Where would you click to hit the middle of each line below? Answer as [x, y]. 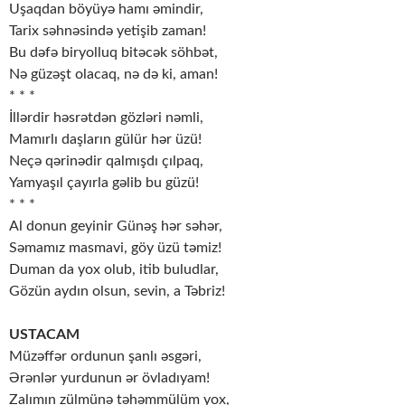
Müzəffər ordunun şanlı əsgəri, [105, 357]
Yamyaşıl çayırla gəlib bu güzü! [104, 183]
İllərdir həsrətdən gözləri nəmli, [106, 118]
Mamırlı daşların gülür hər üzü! [105, 140]
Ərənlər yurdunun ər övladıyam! [109, 378]
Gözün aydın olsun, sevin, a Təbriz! [117, 292]
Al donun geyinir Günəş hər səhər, [116, 226]
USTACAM [44, 335]
